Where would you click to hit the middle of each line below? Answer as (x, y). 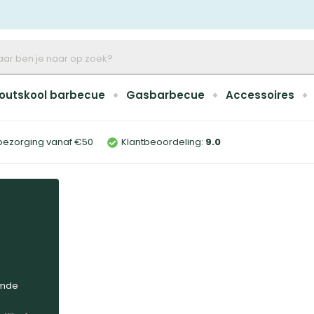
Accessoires (260, 95)
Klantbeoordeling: (162, 142)
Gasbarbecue (165, 95)
